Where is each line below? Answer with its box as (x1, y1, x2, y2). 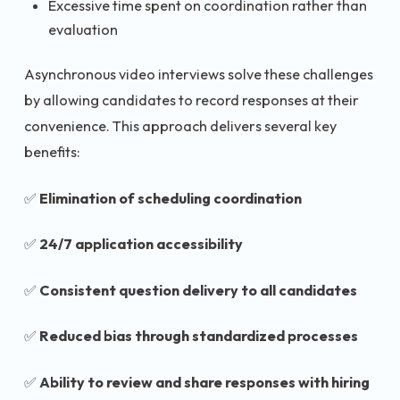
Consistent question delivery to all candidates (39, 280, 357, 299)
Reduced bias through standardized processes (39, 327, 358, 346)
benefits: (24, 143, 80, 162)
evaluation (48, 20, 118, 38)
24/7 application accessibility (39, 235, 243, 254)
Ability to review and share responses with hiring (39, 372, 370, 391)
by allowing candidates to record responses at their (24, 91, 359, 110)
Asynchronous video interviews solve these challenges (24, 65, 373, 84)
